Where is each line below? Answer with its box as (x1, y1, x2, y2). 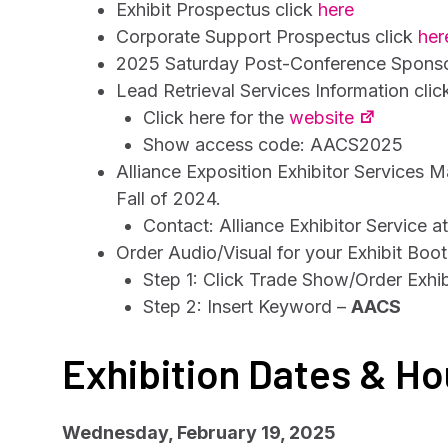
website (289, 107, 354, 128)
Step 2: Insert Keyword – (143, 296, 351, 317)
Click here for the (143, 107, 289, 128)
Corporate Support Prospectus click (116, 26, 418, 47)
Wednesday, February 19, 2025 (62, 422, 336, 443)
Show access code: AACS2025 (143, 134, 403, 155)
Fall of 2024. (116, 188, 221, 209)
